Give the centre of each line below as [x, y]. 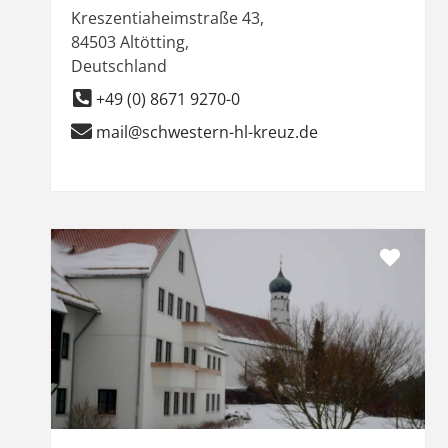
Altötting [152, 41]
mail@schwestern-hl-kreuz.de [207, 131]
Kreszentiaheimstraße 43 [165, 17]
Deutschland [119, 65]
